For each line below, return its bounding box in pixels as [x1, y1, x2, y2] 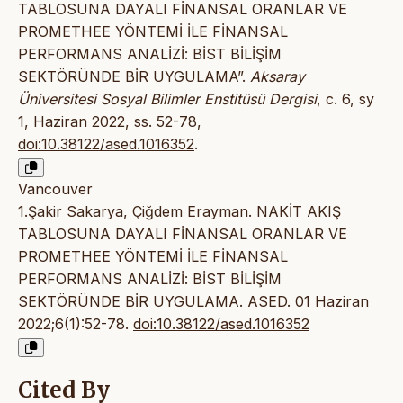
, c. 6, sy [317, 90, 374, 109]
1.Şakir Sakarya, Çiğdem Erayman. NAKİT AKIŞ [18, 202, 341, 221]
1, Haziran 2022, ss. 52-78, [18, 112, 201, 131]
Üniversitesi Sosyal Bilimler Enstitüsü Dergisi [18, 90, 317, 109]
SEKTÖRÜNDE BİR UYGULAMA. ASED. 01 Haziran [18, 292, 369, 311]
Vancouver [18, 180, 93, 199]
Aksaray [250, 67, 305, 86]
